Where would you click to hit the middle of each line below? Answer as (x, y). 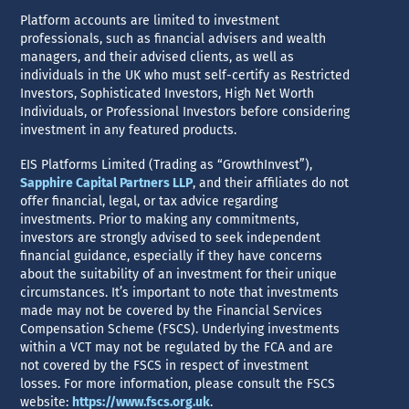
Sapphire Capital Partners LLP (107, 183)
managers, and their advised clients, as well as (157, 57)
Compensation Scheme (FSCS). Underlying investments (180, 329)
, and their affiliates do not (271, 183)
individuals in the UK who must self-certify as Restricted (185, 75)
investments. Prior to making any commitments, (160, 220)
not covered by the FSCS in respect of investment (165, 366)
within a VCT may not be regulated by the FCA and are (177, 347)
